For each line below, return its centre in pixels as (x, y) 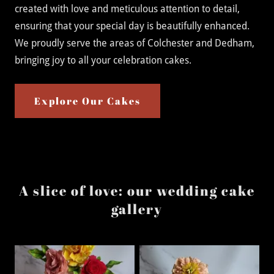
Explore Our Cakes (87, 101)
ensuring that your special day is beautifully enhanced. (132, 26)
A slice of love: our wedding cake (137, 191)
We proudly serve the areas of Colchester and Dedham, (135, 43)
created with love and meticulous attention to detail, (127, 9)
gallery (137, 209)
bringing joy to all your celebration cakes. (103, 60)
